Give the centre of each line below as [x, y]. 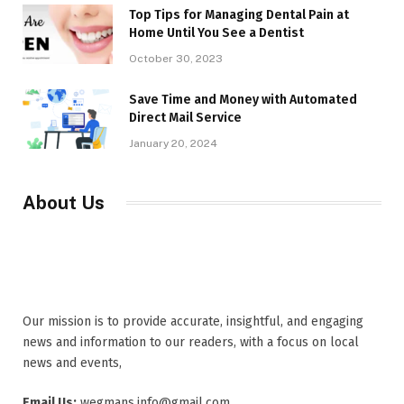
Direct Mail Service [185, 117]
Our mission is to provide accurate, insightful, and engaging [193, 321]
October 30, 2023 [176, 58]
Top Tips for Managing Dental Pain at [239, 14]
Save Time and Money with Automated [243, 99]
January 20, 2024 [173, 143]
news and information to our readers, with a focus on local [191, 342]
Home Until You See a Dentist [216, 32]
